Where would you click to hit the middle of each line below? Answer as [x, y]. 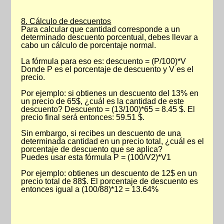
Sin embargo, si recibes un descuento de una [101, 133]
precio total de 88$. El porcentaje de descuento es [110, 181]
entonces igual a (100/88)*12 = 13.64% [90, 189]
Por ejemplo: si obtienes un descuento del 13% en [110, 93]
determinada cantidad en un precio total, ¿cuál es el [113, 141]
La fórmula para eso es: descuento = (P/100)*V [104, 61]
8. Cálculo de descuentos [66, 21]
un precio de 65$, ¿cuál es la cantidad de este [103, 101]
